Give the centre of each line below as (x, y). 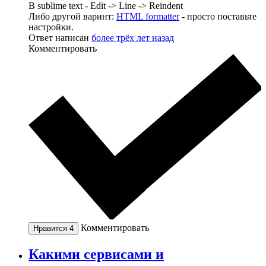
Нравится (51, 228)
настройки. (51, 27)
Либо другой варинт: (72, 16)
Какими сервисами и (96, 254)
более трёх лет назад (133, 37)
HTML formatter (148, 16)
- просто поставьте (218, 16)
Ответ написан (60, 37)
